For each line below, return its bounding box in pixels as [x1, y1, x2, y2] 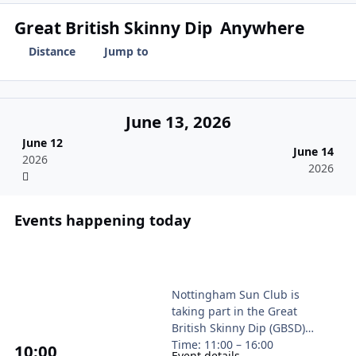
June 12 [22, 135, 63, 151]
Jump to [103, 44, 149, 60]
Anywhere [216, 16, 305, 39]
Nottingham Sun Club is [172, 287, 300, 303]
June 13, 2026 [125, 110, 231, 133]
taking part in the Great [172, 304, 298, 319]
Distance [28, 44, 75, 60]
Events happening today [14, 211, 192, 230]
